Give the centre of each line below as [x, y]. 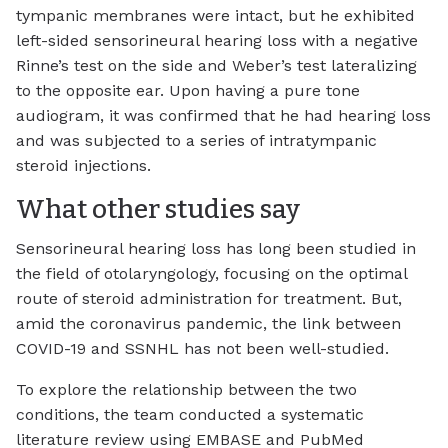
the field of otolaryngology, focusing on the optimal [211, 274]
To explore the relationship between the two [186, 390]
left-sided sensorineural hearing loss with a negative [217, 40]
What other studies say [158, 208]
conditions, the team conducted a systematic [190, 415]
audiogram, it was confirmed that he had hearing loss [223, 115]
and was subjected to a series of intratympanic [196, 140]
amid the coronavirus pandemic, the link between [208, 324]
